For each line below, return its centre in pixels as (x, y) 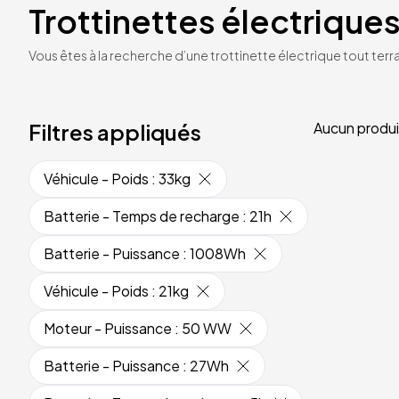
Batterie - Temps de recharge (142, 216)
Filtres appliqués (115, 132)
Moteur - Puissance (108, 328)
